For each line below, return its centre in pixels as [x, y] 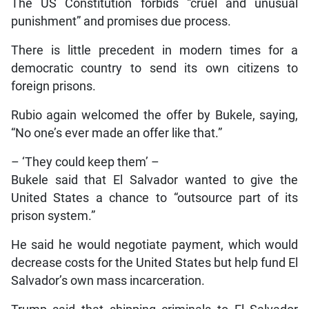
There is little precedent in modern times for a [154, 51]
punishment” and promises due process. [121, 22]
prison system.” [53, 216]
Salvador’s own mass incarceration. [108, 281]
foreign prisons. [53, 87]
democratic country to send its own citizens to [154, 69]
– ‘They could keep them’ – [85, 162]
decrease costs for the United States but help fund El [154, 263]
